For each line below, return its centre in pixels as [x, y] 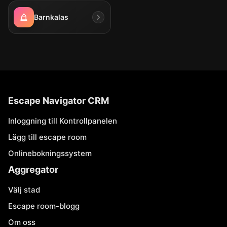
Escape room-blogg [44, 206]
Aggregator [33, 169]
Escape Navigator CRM [59, 101]
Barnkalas [51, 17]
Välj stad [24, 190]
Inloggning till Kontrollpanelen [63, 121]
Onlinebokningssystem [50, 153]
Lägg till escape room [47, 137]
